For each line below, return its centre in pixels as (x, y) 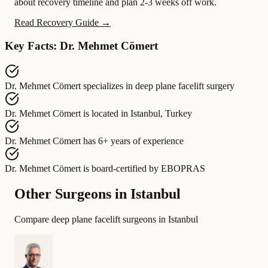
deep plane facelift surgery (185, 86)
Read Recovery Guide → (63, 23)
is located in (106, 113)
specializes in (108, 86)
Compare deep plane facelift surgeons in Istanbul (106, 219)
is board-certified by (121, 168)
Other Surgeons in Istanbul (98, 194)
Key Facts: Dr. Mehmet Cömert (81, 46)
